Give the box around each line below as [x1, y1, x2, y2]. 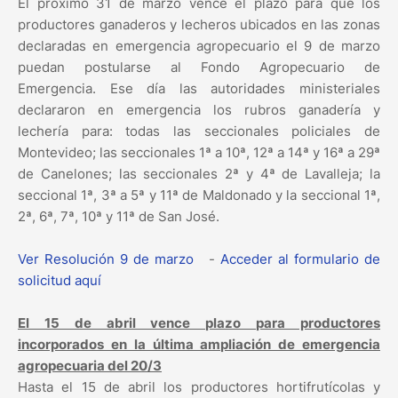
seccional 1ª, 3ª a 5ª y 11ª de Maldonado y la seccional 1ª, [18, 187, 380, 204]
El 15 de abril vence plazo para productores [18, 314, 380, 332]
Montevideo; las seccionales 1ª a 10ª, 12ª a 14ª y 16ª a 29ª [18, 144, 380, 162]
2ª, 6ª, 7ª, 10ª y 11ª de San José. [18, 208, 219, 226]
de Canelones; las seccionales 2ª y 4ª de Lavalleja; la [18, 165, 380, 183]
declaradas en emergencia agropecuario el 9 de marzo [18, 37, 380, 55]
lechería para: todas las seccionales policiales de [18, 123, 380, 140]
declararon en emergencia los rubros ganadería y [18, 101, 380, 119]
